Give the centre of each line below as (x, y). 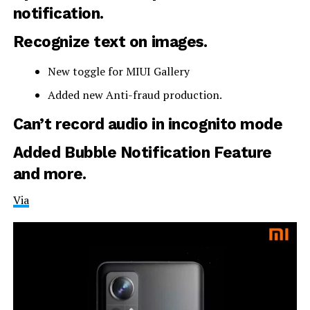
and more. (49, 173)
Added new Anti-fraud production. (135, 94)
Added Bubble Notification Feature (142, 152)
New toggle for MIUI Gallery (118, 71)
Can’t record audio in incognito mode (148, 124)
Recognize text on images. (112, 41)
